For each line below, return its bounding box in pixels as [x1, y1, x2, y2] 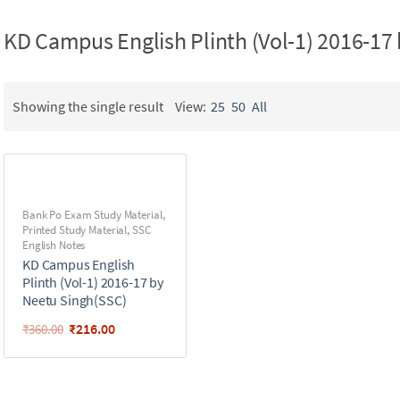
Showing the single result [12, 97, 163, 115]
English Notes [22, 237, 86, 253]
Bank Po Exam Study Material [22, 206, 162, 222]
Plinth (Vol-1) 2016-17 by [22, 272, 163, 291]
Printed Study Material [22, 221, 128, 237]
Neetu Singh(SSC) [22, 290, 127, 309]
